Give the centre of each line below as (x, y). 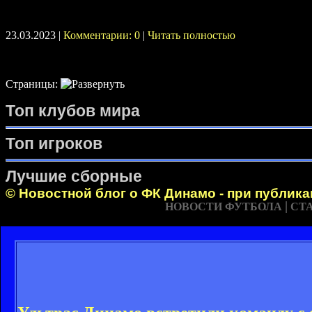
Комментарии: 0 (102, 35)
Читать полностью (192, 35)
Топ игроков (54, 143)
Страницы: (33, 84)
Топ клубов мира (73, 111)
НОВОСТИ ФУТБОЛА (224, 206)
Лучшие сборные (74, 176)
